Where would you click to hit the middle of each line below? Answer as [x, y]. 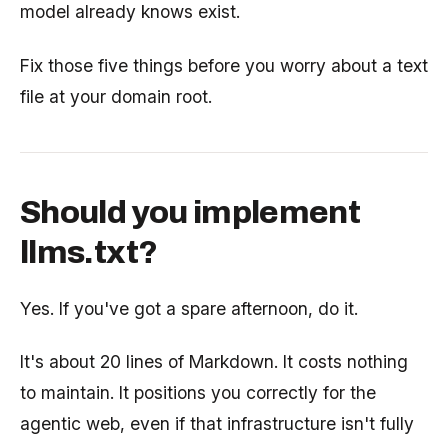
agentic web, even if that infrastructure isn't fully [217, 424]
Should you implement [190, 212]
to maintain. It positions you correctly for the [198, 393]
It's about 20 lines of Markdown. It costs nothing [214, 362]
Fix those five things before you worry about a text [224, 65]
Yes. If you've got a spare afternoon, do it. [189, 308]
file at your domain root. [116, 96]
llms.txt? [89, 252]
